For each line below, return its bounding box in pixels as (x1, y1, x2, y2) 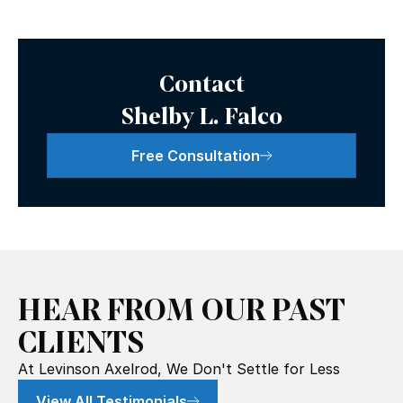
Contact (158, 68, 245, 98)
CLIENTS (18, 323, 144, 361)
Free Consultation (130, 147, 260, 165)
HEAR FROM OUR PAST (18, 291, 345, 328)
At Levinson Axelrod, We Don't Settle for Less (18, 360, 340, 378)
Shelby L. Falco (121, 101, 282, 130)
